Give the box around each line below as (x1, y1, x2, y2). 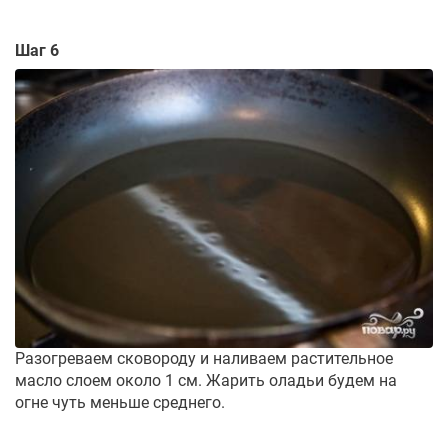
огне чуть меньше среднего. (15, 392, 225, 412)
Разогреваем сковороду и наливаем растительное (15, 348, 393, 368)
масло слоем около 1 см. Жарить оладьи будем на (15, 370, 397, 390)
